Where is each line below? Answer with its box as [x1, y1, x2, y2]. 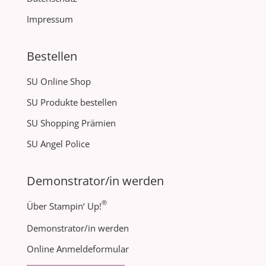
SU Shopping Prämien [26, 117, 116, 129]
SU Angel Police [26, 138, 90, 150]
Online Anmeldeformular [26, 243, 129, 255]
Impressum [26, 13, 73, 26]
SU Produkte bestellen [26, 96, 117, 109]
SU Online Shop [26, 75, 91, 88]
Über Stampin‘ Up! [26, 200, 102, 213]
